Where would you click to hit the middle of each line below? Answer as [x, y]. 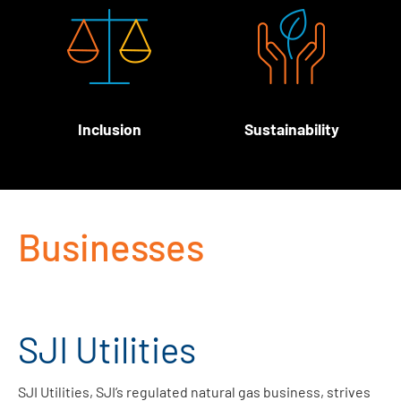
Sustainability [292, 129]
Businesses [111, 247]
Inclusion [109, 129]
